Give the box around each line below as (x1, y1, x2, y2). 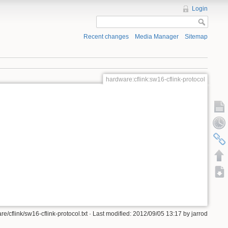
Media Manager (134, 33, 179, 41)
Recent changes (83, 33, 129, 41)
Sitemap (185, 33, 208, 41)
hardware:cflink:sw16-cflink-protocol (105, 75, 205, 83)
